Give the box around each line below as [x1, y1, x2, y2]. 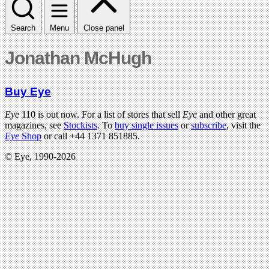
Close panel [83, 23, 124, 32]
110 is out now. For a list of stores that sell [19, 109, 183, 120]
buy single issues [115, 120, 178, 131]
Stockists [64, 120, 97, 131]
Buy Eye [5, 85, 51, 98]
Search [11, 23, 35, 32]
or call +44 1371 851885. [41, 131, 140, 142]
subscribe [191, 120, 226, 131]
